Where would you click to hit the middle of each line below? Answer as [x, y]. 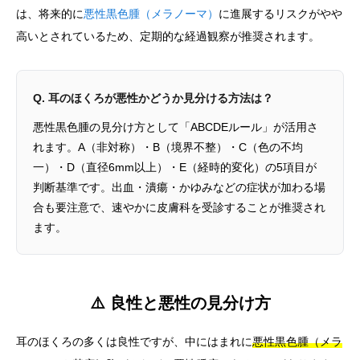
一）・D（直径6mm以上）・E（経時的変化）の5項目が [175, 168]
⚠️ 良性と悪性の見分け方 [180, 303]
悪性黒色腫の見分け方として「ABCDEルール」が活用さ [176, 127]
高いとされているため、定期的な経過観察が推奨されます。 [168, 37]
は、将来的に [50, 14]
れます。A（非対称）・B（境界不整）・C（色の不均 [168, 147]
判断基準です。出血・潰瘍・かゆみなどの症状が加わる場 [179, 188]
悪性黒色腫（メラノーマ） [151, 14]
